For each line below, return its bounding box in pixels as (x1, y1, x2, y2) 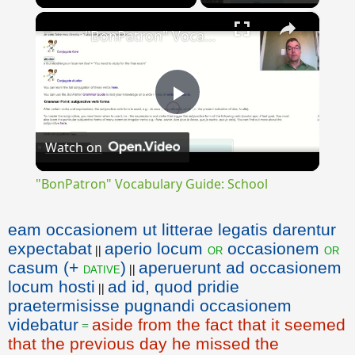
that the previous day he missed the (8, 334, 279, 353)
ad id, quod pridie (108, 277, 239, 296)
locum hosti (8, 277, 95, 296)
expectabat (8, 239, 92, 258)
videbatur (8, 315, 78, 334)
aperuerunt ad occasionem (139, 258, 342, 277)
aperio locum (105, 239, 208, 258)
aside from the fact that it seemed (92, 315, 345, 334)
